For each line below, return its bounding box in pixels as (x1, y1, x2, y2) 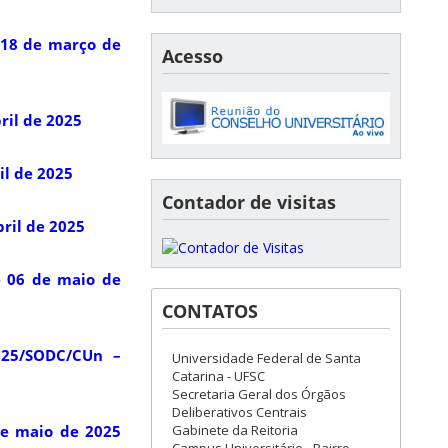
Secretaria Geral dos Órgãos (172, 384, 346, 403)
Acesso (162, 43, 223, 68)
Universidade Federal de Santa (172, 348, 361, 367)
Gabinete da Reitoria (172, 420, 298, 439)
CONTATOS (162, 298, 258, 323)
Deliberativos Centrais (172, 402, 307, 421)
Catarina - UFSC (172, 366, 265, 385)
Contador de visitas (162, 189, 336, 214)
